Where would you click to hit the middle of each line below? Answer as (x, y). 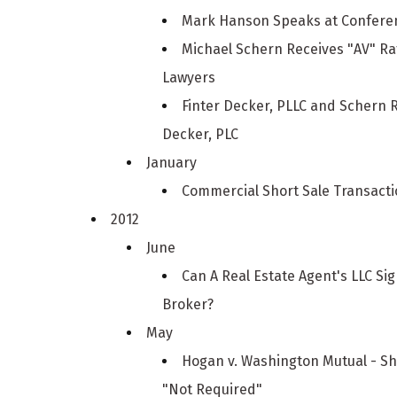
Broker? (188, 304)
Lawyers (189, 77)
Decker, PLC (201, 134)
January (172, 162)
